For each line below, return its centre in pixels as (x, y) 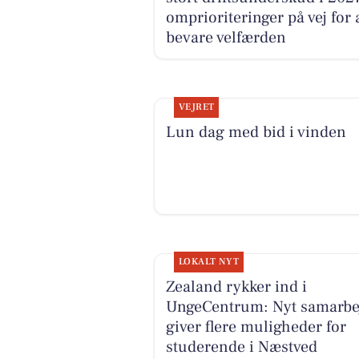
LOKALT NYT (209, 262)
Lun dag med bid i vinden (256, 133)
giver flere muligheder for (256, 327)
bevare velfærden (226, 37)
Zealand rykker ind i (236, 287)
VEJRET (196, 107)
